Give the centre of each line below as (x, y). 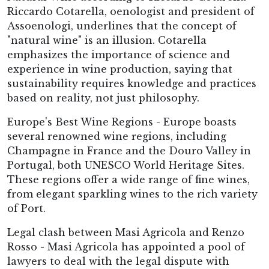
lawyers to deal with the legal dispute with (118, 261)
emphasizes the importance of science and (119, 55)
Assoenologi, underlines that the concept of (122, 26)
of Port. (26, 208)
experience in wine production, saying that (120, 69)
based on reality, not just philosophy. (103, 98)
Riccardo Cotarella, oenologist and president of (131, 11)
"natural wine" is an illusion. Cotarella (107, 40)
